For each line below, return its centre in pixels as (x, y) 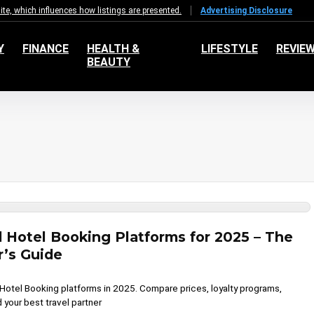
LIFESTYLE (229, 49)
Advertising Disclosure (246, 11)
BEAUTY (108, 62)
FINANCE (45, 49)
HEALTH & (113, 49)
